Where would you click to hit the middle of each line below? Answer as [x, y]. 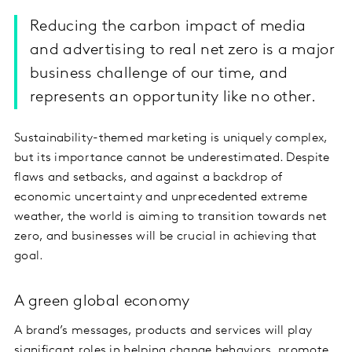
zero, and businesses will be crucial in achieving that [166, 237]
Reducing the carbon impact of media [168, 27]
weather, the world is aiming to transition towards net [171, 217]
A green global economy [102, 302]
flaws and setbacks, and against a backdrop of [148, 178]
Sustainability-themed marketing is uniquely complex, [171, 139]
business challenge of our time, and [159, 74]
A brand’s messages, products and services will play [163, 331]
